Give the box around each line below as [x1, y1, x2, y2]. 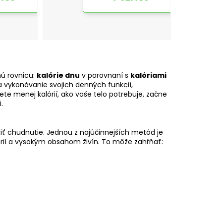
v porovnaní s [80, 70, 130, 81]
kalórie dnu [37, 70, 80, 81]
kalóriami [130, 70, 166, 81]
